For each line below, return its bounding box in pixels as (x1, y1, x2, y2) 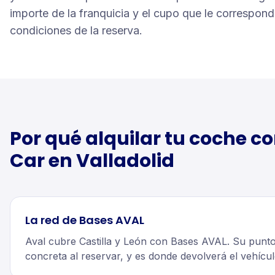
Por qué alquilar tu (10, 126, 189, 152)
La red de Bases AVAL (25, 212, 144, 228)
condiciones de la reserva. (10, 24, 142, 37)
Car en (10, 148, 76, 174)
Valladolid (76, 148, 174, 174)
